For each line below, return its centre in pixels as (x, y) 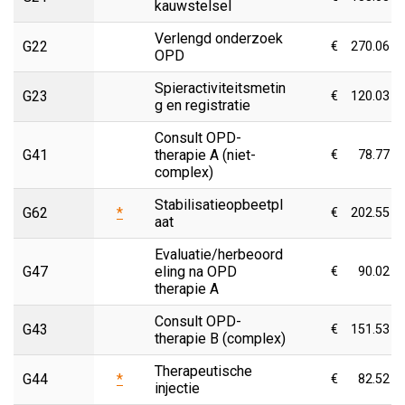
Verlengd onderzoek (219, 38)
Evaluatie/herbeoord (219, 254)
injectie (177, 388)
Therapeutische (203, 371)
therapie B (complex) (220, 338)
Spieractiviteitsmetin (220, 88)
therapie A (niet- (205, 155)
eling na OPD (196, 271)
